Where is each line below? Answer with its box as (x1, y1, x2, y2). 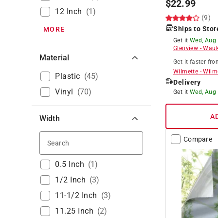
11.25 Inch (55, 206, 93, 216)
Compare (183, 135, 212, 143)
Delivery (173, 78, 200, 86)
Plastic (55, 71, 80, 81)
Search (71, 137, 95, 146)
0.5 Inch (55, 159, 84, 169)
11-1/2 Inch (55, 190, 97, 200)
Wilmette (173, 68, 199, 75)
